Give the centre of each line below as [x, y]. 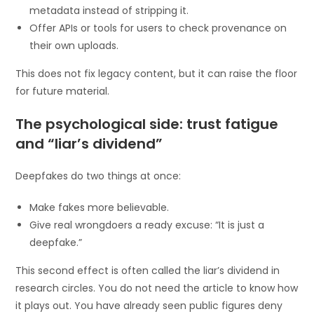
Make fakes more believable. [100, 207]
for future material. [63, 91]
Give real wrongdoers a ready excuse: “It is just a [147, 225]
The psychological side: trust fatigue [147, 124]
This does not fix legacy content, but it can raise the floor [157, 73]
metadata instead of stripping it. [109, 10]
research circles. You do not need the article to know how [157, 288]
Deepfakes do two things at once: [98, 176]
